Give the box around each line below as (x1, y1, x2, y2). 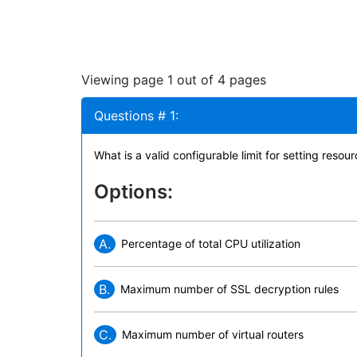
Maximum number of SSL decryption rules (120, 282, 339, 296)
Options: (94, 180, 173, 203)
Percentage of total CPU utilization (121, 237, 300, 250)
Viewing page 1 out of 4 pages (81, 72, 266, 88)
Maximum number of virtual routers (122, 328, 304, 341)
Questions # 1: (94, 108, 178, 124)
